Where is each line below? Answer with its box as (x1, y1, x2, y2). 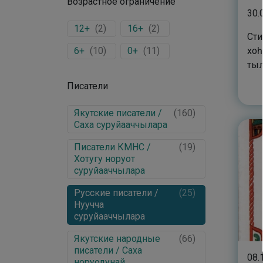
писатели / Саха (74, 245, 142, 256)
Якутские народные (74, 233, 160, 244)
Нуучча (74, 199, 104, 210)
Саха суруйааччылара (74, 119, 167, 130)
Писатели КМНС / (74, 141, 151, 153)
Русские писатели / (74, 187, 159, 198)
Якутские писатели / (74, 107, 162, 119)
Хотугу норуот (74, 153, 135, 164)
